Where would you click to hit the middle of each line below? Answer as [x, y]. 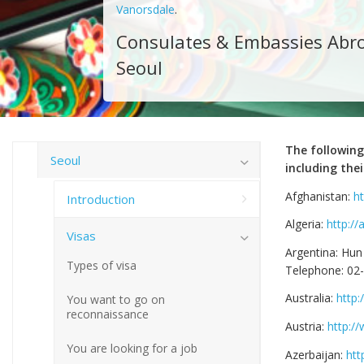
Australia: [311, 298]
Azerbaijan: [316, 354]
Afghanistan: [319, 196]
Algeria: [306, 224]
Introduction [101, 199]
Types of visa [102, 265]
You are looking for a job [132, 348]
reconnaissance [108, 314]
